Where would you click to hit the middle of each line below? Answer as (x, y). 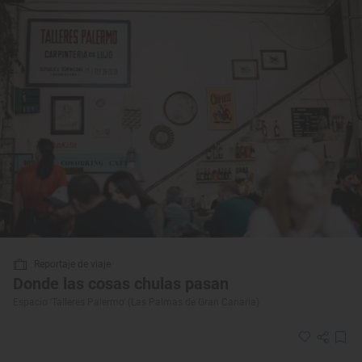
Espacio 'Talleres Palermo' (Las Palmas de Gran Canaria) (136, 302)
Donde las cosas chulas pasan (121, 283)
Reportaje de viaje (72, 264)
